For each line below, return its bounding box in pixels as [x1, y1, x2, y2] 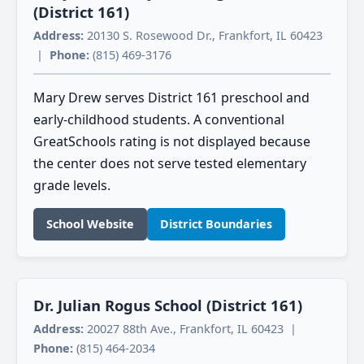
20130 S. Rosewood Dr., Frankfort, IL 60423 [84, 28, 323, 44]
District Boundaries [160, 215, 272, 232]
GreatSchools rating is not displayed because [33, 132, 310, 151]
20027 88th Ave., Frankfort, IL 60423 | [84, 320, 300, 336]
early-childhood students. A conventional [33, 110, 284, 129]
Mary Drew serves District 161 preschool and [33, 89, 310, 107]
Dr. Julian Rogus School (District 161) [33, 294, 302, 315]
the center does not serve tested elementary [33, 154, 306, 173]
